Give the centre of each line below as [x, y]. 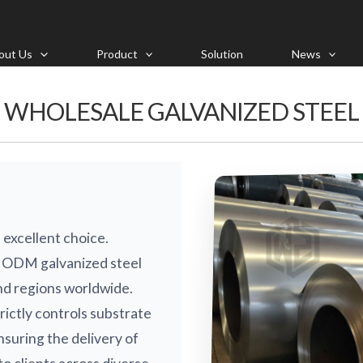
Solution [222, 53]
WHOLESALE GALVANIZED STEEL [181, 111]
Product [117, 53]
